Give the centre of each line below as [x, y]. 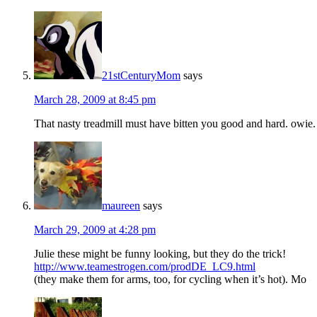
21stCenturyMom [141, 76]
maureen [121, 206]
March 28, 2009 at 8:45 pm [95, 100]
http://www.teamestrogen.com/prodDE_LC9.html [145, 267]
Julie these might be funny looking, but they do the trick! [160, 254]
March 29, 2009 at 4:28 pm [95, 230]
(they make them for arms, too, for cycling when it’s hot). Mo [170, 279]
